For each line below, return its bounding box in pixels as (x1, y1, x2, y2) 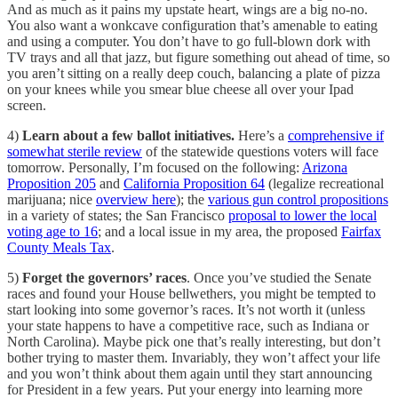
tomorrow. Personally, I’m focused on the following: (7, 160, 302, 176)
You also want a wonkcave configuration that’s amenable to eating (7, 18, 378, 34)
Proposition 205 (7, 176, 96, 192)
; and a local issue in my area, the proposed (98, 224, 341, 240)
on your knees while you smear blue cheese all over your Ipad (7, 82, 354, 98)
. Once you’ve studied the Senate (187, 270, 371, 286)
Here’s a (238, 128, 288, 144)
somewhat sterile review (7, 144, 142, 160)
